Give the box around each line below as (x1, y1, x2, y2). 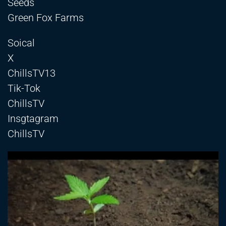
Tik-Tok (8, 82, 40, 95)
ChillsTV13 (8, 67, 55, 80)
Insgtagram (8, 112, 59, 125)
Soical (8, 37, 35, 49)
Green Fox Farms (8, 12, 84, 24)
